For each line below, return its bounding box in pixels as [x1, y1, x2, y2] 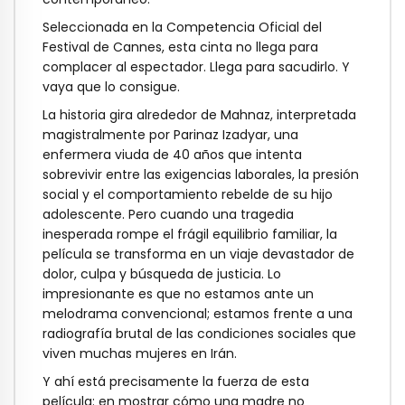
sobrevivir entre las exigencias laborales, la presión [42, 165, 359, 184]
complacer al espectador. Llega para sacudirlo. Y [42, 58, 350, 77]
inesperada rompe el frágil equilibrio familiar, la [42, 224, 337, 243]
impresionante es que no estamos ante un [42, 284, 314, 303]
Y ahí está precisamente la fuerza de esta [42, 372, 309, 391]
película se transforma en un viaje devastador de [42, 244, 354, 263]
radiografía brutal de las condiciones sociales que [42, 324, 356, 343]
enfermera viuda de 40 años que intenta [42, 145, 302, 164]
